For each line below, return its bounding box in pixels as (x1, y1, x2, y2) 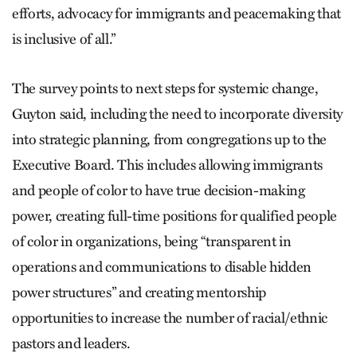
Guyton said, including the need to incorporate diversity (12, 105, 343, 124)
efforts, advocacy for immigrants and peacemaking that (12, 5, 341, 23)
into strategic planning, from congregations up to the (12, 131, 327, 149)
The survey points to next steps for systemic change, (12, 80, 319, 98)
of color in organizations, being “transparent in (12, 233, 292, 251)
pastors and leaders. (12, 335, 131, 353)
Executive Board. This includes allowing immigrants (12, 156, 324, 175)
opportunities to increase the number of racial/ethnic (12, 309, 328, 328)
